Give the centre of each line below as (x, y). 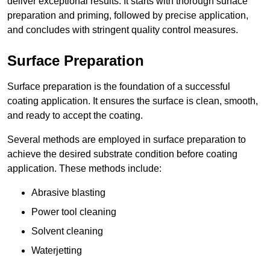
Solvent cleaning (67, 231)
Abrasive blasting (68, 192)
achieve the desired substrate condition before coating (122, 154)
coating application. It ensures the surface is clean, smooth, (133, 101)
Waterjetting (57, 250)
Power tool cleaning (74, 212)
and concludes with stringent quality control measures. (123, 30)
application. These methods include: (84, 168)
